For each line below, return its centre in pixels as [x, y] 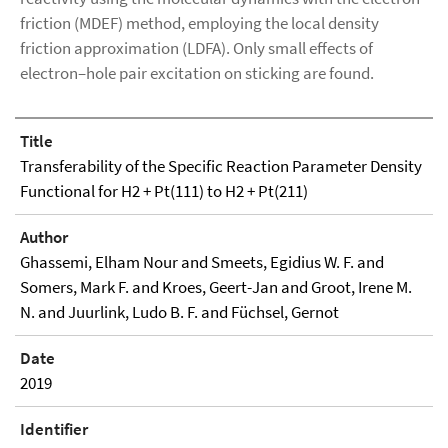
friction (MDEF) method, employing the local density [199, 23]
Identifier [54, 429]
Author [44, 237]
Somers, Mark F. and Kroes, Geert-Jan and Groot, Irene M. [216, 287]
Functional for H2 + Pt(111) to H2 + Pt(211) [164, 191]
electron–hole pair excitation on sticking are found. [197, 73]
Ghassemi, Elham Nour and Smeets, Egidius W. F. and [202, 262]
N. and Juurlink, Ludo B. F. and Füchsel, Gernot [179, 312]
